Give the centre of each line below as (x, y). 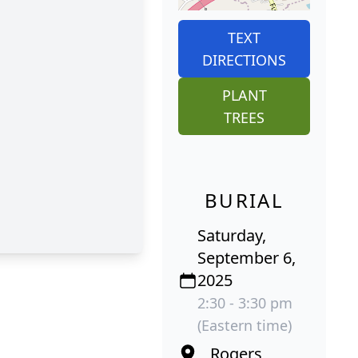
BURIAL (244, 201)
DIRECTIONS (244, 60)
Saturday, (232, 236)
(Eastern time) (245, 326)
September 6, (247, 258)
